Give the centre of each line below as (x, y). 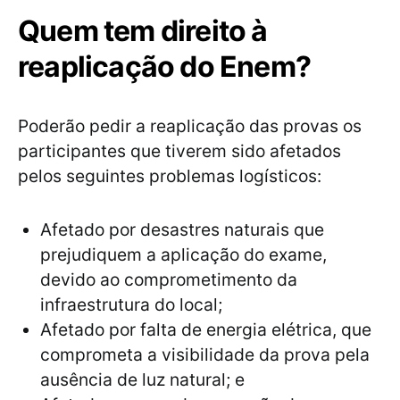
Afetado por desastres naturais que (182, 230)
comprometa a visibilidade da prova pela (205, 355)
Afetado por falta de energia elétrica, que (206, 330)
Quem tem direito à (143, 31)
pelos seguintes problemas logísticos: (170, 176)
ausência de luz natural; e (145, 380)
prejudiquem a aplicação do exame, (183, 255)
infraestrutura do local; (131, 305)
